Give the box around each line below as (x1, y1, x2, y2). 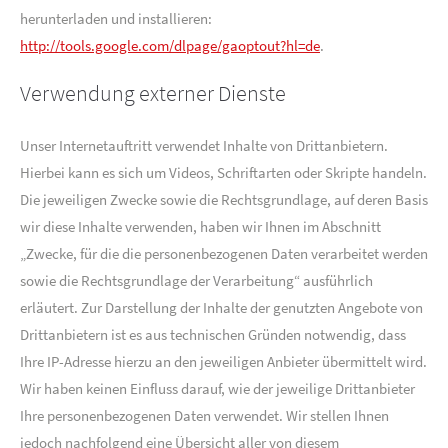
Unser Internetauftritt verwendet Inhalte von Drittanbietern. (20, 136, 388, 155)
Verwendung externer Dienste (20, 79, 286, 107)
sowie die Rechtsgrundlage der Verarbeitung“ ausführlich (20, 271, 373, 290)
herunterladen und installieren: (20, 9, 212, 28)
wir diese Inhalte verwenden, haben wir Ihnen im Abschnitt (20, 217, 381, 236)
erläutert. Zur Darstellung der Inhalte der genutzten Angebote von (20, 298, 423, 317)
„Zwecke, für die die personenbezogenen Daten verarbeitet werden (20, 244, 428, 263)
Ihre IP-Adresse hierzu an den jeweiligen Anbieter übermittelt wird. (20, 352, 427, 371)
